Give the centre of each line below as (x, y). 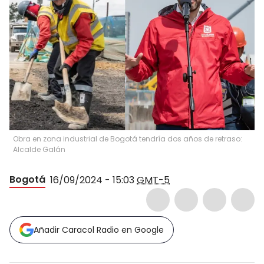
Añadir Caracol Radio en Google (99, 230)
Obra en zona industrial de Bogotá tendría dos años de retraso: (128, 139)
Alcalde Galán (39, 149)
